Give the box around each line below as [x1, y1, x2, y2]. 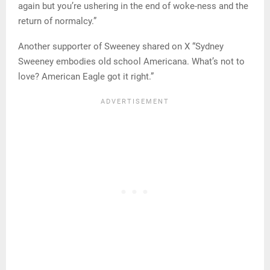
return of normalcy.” [18, 15, 96, 27]
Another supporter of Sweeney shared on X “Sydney [18, 40, 224, 52]
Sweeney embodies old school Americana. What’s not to [18, 55, 245, 67]
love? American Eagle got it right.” [18, 71, 154, 82]
